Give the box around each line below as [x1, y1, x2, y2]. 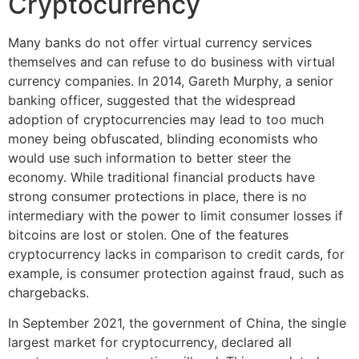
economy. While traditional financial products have [8, 168, 315, 185]
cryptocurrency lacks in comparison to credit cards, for [8, 245, 345, 262]
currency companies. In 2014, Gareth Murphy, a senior [8, 72, 333, 89]
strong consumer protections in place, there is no [8, 188, 307, 204]
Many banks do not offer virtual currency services [8, 34, 312, 50]
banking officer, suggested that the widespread [8, 91, 296, 108]
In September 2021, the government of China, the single [8, 314, 346, 331]
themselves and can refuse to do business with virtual [8, 53, 335, 70]
